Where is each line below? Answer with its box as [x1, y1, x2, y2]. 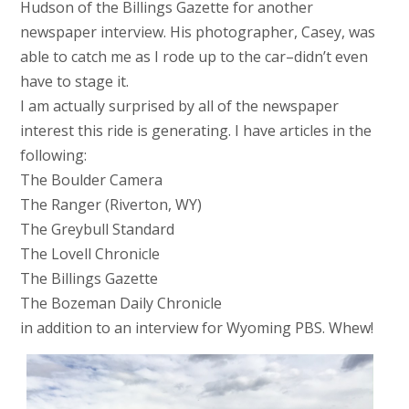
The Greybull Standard [19, 218, 174, 239]
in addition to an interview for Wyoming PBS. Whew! [19, 317, 373, 338]
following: [19, 144, 87, 165]
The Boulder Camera [19, 169, 163, 190]
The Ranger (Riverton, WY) [19, 194, 202, 215]
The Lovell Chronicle [19, 243, 160, 264]
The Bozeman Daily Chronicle [19, 292, 222, 313]
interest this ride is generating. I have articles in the [19, 120, 372, 141]
